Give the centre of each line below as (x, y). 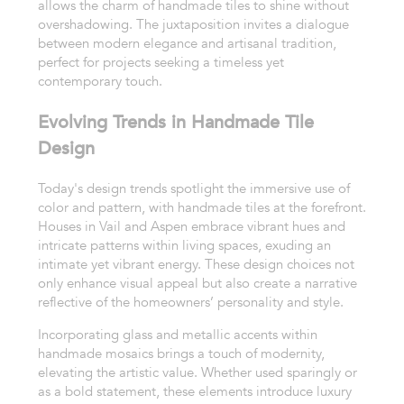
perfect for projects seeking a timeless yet (161, 63)
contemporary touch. (100, 82)
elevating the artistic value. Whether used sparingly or (197, 372)
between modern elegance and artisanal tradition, (187, 44)
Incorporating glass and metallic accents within (177, 334)
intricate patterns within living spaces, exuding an (184, 246)
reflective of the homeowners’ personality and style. (190, 303)
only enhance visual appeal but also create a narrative (197, 284)
